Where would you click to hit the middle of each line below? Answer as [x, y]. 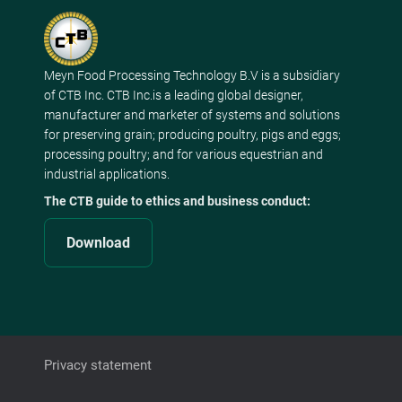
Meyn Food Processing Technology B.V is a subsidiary [192, 76]
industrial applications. [108, 175]
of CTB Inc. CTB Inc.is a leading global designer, [174, 96]
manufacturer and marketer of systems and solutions [192, 115]
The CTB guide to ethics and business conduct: [177, 201]
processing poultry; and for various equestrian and [184, 155]
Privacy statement [98, 366]
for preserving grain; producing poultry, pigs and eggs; [192, 135]
